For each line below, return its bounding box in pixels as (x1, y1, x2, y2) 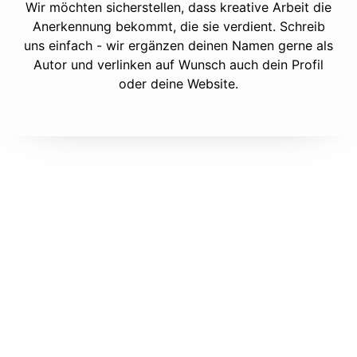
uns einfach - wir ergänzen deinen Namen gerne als (24, 37, 333, 53)
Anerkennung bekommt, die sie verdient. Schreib (32, 18, 325, 34)
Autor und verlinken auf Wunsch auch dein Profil (33, 57, 324, 73)
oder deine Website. (119, 76, 238, 92)
